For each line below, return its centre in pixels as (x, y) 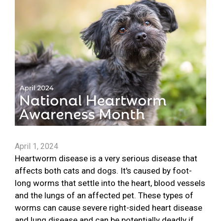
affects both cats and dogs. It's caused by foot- (103, 171)
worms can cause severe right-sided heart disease (109, 208)
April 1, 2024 (37, 147)
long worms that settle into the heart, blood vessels (110, 183)
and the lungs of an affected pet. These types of (104, 196)
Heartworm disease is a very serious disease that (106, 159)
